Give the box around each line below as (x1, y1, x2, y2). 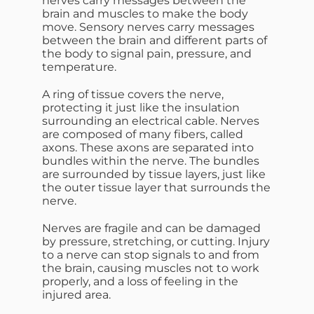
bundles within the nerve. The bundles (42, 154, 259, 168)
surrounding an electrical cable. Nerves (42, 114, 259, 128)
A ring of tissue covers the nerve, (42, 88, 224, 102)
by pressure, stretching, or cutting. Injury (42, 235, 270, 249)
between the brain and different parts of (42, 34, 267, 48)
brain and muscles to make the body (42, 7, 248, 21)
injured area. (42, 288, 111, 302)
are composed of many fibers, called (42, 128, 243, 142)
